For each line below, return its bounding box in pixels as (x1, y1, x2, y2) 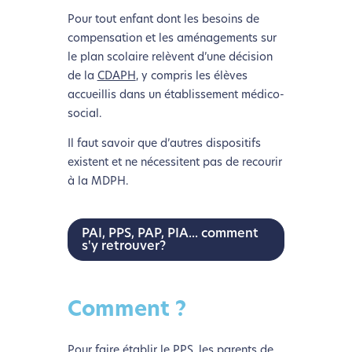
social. (67, 108, 102, 120)
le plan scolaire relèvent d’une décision (67, 51, 273, 64)
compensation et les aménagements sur (67, 32, 277, 45)
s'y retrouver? (81, 240, 166, 253)
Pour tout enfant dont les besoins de (67, 13, 259, 26)
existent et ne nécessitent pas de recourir (67, 156, 282, 169)
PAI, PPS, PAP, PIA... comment (81, 227, 258, 240)
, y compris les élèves (135, 70, 247, 82)
